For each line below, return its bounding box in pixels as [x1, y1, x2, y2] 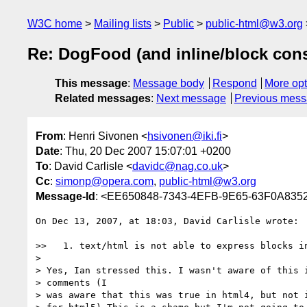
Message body [133, 77, 204, 90]
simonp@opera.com [56, 175, 153, 187]
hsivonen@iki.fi [147, 130, 222, 142]
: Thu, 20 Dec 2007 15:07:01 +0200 [60, 145, 231, 157]
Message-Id [36, 190, 95, 202]
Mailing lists [94, 18, 151, 29]
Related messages [55, 93, 151, 105]
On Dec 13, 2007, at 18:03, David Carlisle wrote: [36, 215, 299, 226]
